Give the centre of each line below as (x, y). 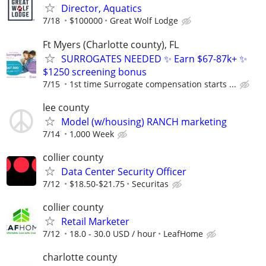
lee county (66, 107)
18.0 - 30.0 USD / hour (113, 234)
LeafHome (183, 234)
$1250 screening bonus (95, 72)
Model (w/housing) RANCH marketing (144, 121)
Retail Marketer (95, 222)
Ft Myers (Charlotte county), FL (111, 44)
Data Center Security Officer (124, 171)
